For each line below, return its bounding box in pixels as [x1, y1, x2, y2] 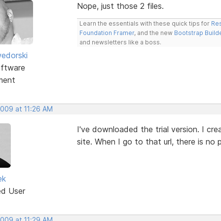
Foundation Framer [79, 29, 134, 37]
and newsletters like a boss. [79, 38, 161, 46]
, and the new [134, 29, 174, 37]
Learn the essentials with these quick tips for [79, 19, 211, 27]
